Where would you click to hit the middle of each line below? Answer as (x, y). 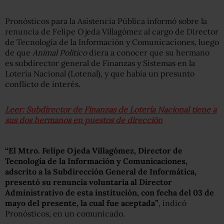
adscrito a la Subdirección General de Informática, (101, 171)
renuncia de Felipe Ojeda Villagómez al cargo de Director (112, 31)
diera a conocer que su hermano (148, 52)
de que (19, 52)
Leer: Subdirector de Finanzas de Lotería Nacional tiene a (111, 109)
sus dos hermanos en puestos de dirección (84, 120)
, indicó (172, 203)
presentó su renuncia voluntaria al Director (88, 182)
